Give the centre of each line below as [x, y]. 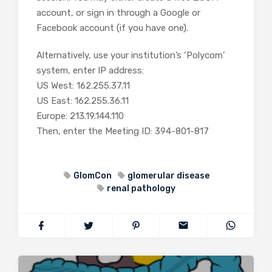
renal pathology [141, 188]
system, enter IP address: [90, 70]
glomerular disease [168, 175]
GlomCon [92, 175]
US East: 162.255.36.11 [83, 100]
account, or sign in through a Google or [118, 12]
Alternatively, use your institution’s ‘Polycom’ [131, 55]
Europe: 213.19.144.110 [80, 116]
